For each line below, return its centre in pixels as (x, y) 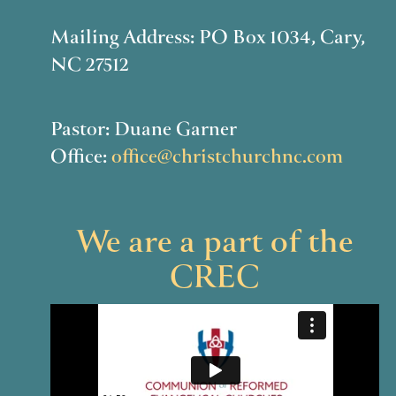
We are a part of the (215, 245)
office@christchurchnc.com (227, 159)
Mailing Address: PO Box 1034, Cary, (207, 39)
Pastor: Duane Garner (143, 131)
